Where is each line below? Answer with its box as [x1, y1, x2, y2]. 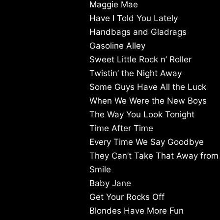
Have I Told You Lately [89, 13, 178, 24]
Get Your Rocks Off [89, 192, 165, 202]
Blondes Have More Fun [89, 206, 184, 216]
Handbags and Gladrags [89, 27, 187, 37]
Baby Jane [89, 178, 131, 189]
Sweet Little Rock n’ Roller [89, 55, 192, 65]
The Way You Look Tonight [89, 110, 194, 120]
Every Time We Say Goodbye [89, 137, 204, 147]
